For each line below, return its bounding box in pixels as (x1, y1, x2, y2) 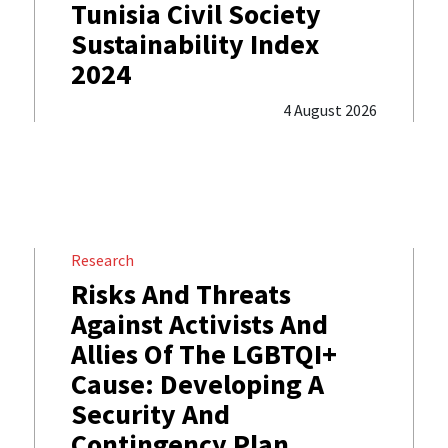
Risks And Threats (70, 276, 291, 313)
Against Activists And (70, 306, 328, 343)
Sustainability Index (70, 26, 319, 63)
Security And (70, 396, 230, 433)
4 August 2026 (282, 100, 377, 121)
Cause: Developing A (70, 366, 324, 403)
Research (70, 250, 134, 271)
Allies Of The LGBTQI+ (70, 336, 337, 373)
